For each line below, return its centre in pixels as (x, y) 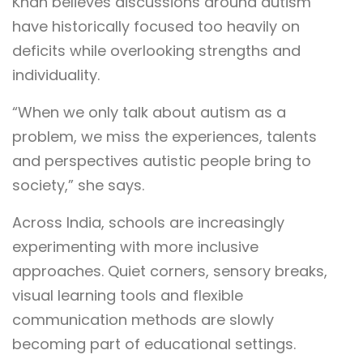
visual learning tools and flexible (128, 296)
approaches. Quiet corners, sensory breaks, (170, 271)
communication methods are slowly (143, 320)
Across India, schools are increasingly (148, 223)
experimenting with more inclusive (135, 247)
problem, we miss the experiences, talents (164, 137)
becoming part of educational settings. (154, 344)
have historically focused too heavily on (156, 27)
